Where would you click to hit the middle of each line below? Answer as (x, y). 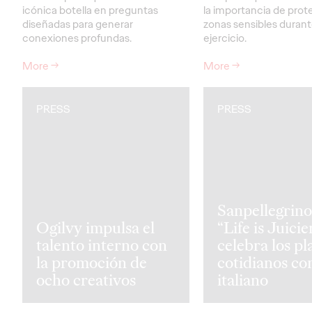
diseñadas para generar (78, 24)
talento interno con (102, 245)
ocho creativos (86, 280)
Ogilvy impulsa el (95, 227)
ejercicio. (225, 38)
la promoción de (92, 262)
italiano (243, 280)
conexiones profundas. (77, 38)
